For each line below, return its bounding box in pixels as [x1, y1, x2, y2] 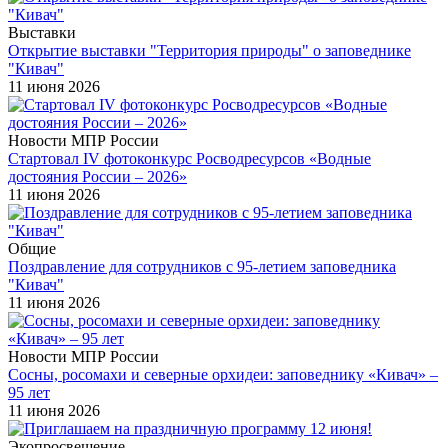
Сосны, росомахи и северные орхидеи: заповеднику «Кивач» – [8, 365, 438, 383]
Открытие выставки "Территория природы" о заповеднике [8, 41, 411, 59]
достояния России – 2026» [8, 167, 187, 185]
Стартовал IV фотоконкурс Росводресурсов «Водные [8, 149, 371, 167]
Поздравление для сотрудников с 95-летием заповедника [8, 257, 396, 275]
